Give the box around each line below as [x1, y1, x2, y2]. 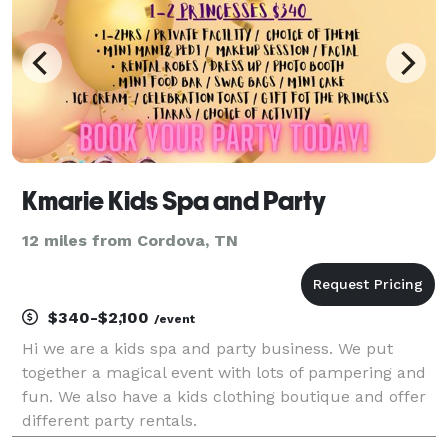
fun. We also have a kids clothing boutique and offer [22, 386, 426, 406]
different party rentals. [22, 410, 197, 430]
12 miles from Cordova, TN [22, 230, 238, 250]
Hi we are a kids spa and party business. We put [22, 338, 393, 358]
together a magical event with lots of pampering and [22, 362, 426, 382]
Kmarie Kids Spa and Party [22, 185, 326, 216]
